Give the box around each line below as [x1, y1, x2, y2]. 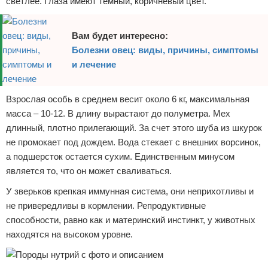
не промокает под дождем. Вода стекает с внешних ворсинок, [6, 137, 261, 147]
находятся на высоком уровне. [6, 229, 133, 239]
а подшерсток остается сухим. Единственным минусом [6, 151, 234, 162]
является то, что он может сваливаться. [6, 166, 172, 176]
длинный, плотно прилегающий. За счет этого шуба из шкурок [6, 123, 262, 133]
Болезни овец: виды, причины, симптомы [72, 45, 259, 55]
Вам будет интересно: [72, 31, 169, 41]
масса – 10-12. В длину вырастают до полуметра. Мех [6, 108, 230, 118]
